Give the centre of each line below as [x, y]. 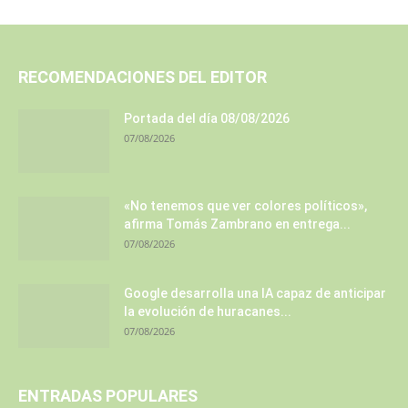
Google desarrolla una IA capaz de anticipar [255, 294]
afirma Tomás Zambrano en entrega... [237, 224]
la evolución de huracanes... [208, 312]
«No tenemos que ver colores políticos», [245, 206]
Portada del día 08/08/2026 [207, 119]
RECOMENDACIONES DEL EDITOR [143, 77]
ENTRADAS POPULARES [108, 396]
